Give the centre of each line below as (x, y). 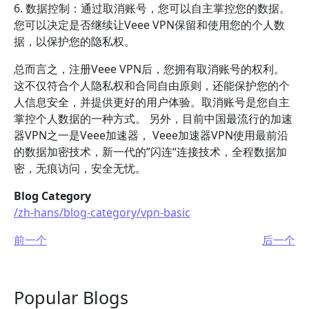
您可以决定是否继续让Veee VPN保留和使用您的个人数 (149, 25)
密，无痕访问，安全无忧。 (80, 168)
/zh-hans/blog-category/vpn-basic (102, 212)
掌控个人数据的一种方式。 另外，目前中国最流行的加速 (153, 119)
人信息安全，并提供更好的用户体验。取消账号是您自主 (152, 102)
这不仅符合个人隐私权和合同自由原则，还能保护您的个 (152, 86)
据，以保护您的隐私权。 (74, 41)
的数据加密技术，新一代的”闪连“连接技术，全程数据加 (150, 152)
